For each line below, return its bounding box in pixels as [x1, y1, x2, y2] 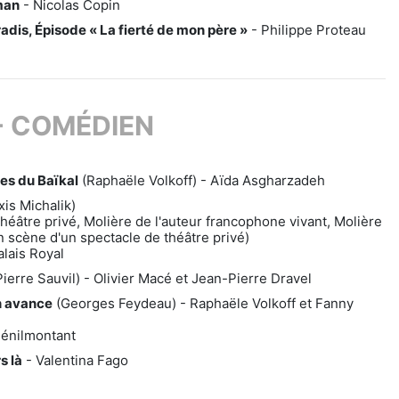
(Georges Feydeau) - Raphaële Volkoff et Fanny [53, 295, 354, 312]
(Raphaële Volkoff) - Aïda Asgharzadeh [78, 172, 325, 189]
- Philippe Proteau [248, 21, 366, 38]
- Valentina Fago [22, 352, 128, 369]
